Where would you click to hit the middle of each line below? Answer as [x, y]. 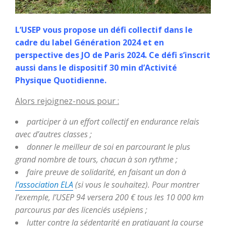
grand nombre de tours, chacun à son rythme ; [96, 159]
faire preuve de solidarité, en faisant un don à [106, 172]
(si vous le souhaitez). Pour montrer [136, 184]
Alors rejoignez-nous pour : [67, 101]
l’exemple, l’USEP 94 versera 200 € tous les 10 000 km [109, 197]
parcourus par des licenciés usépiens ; [81, 210]
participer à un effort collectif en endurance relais [113, 121]
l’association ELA [44, 184]
